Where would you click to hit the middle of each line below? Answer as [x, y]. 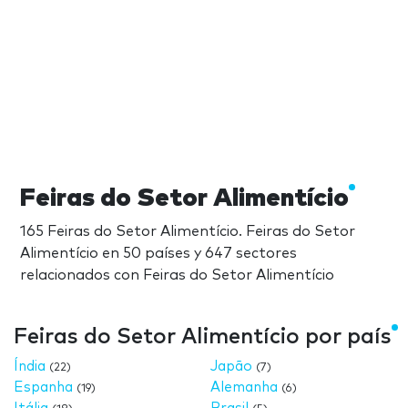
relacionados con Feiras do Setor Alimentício [177, 275]
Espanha [43, 387]
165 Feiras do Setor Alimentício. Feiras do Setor [188, 231]
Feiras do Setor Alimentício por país [203, 337]
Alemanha [245, 387]
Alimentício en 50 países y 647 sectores [158, 253]
